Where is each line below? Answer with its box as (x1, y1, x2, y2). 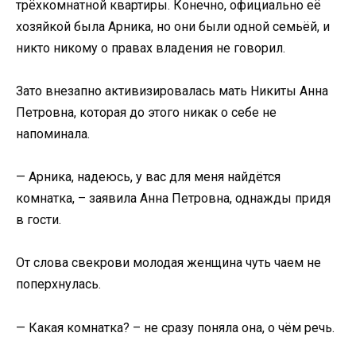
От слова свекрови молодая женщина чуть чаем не (16, 255, 321, 271)
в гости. (16, 212, 61, 228)
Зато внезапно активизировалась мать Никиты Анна (16, 83, 328, 99)
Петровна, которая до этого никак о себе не (16, 105, 277, 121)
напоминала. (16, 126, 90, 142)
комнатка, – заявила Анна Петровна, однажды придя (16, 191, 331, 207)
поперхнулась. (16, 277, 101, 292)
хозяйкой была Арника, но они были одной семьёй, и (16, 18, 330, 34)
